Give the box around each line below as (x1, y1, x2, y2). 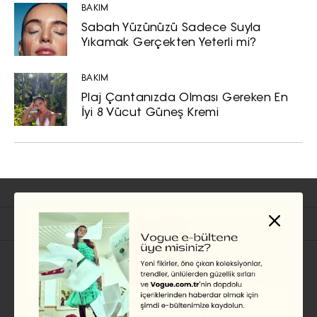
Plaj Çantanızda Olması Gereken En (81, 93, 289, 104)
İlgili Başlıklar (14, 215, 128, 231)
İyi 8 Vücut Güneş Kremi (81, 108, 219, 119)
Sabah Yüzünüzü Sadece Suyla (81, 23, 261, 34)
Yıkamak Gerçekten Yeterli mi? (81, 38, 257, 49)
